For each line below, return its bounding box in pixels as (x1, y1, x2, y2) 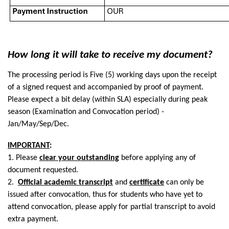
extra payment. (8, 215, 58, 224)
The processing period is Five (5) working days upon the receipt (8, 71, 217, 80)
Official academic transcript (18, 178, 113, 187)
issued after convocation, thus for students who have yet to (8, 191, 202, 199)
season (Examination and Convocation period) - (8, 108, 164, 117)
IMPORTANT (8, 142, 50, 150)
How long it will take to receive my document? (8, 50, 213, 61)
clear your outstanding (39, 154, 119, 163)
